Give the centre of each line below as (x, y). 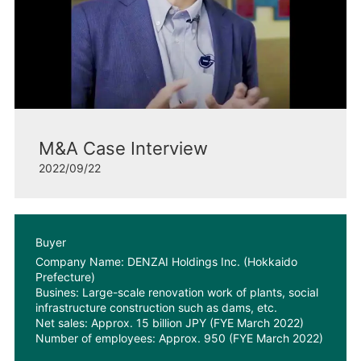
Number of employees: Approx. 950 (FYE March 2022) (179, 338)
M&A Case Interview (123, 148)
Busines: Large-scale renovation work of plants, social (176, 292)
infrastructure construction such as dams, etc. (156, 307)
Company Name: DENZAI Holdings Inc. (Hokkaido (166, 261)
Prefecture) (65, 276)
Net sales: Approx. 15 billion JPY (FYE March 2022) (169, 322)
